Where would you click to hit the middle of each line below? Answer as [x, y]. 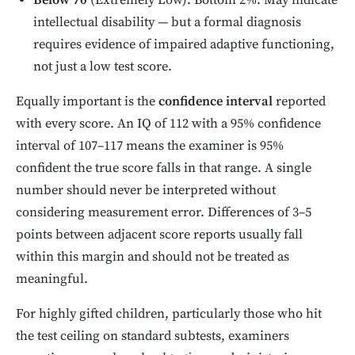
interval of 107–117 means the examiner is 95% [150, 147]
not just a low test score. [103, 67]
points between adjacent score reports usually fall [159, 235]
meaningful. [52, 280]
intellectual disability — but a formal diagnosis [168, 23]
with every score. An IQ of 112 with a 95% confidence [168, 124]
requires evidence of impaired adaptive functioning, [184, 45]
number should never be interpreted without [146, 191]
